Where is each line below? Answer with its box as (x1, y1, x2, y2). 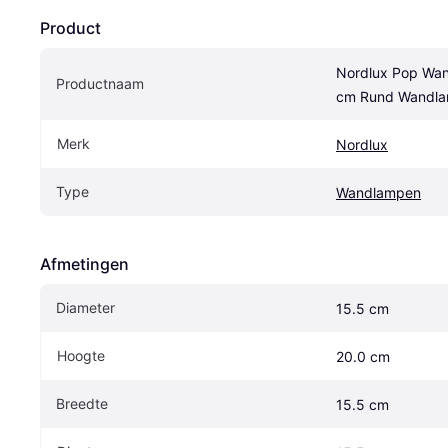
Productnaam (56, 74, 144, 92)
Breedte (56, 394, 108, 412)
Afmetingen (40, 253, 129, 274)
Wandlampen (336, 183, 421, 201)
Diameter (56, 298, 115, 316)
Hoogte (57, 346, 105, 364)
